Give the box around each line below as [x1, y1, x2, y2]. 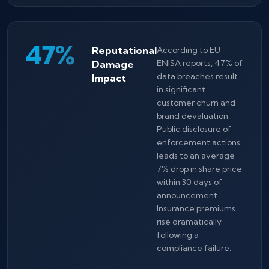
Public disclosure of [157, 124, 231, 134]
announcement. [157, 190, 219, 201]
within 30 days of [157, 177, 222, 187]
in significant [157, 84, 205, 95]
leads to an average [157, 150, 235, 161]
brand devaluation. [157, 110, 230, 121]
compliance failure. [157, 243, 231, 253]
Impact [92, 71, 126, 84]
